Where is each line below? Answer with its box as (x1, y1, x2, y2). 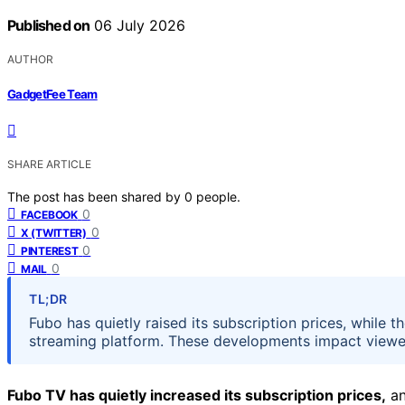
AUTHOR (7, 52, 53, 67)
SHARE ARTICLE (7, 156, 91, 171)
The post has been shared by (7, 188, 184, 204)
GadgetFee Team (7, 86, 98, 101)
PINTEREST (21, 243, 79, 258)
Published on (7, 16, 90, 35)
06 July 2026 (89, 16, 186, 35)
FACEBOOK (21, 207, 78, 221)
